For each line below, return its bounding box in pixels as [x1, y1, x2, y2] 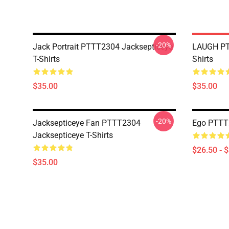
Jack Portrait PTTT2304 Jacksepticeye [33, 41, 173, 52]
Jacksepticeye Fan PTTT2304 [33, 118, 141, 128]
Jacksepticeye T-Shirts [33, 130, 113, 140]
